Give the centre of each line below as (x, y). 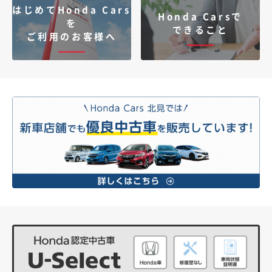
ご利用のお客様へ (72, 36)
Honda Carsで (200, 16)
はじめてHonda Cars (72, 10)
